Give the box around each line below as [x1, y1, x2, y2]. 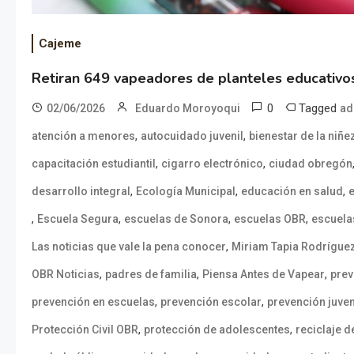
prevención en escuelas [32, 295, 155, 308]
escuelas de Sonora [124, 212, 228, 225]
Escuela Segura [37, 212, 119, 225]
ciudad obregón [269, 156, 352, 170]
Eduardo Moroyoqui [135, 101, 240, 115]
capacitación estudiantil [32, 156, 156, 170]
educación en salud [241, 184, 343, 198]
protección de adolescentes [144, 322, 290, 336]
